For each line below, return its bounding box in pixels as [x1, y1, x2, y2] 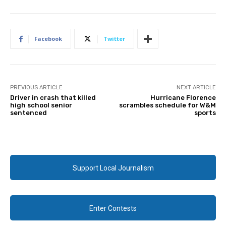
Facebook [34, 35, 62, 43]
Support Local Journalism [72, 164, 154, 173]
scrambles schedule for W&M [119, 101, 216, 109]
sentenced [10, 109, 47, 117]
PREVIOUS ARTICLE [10, 84, 63, 91]
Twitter [103, 35, 125, 43]
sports [194, 109, 216, 117]
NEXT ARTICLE [176, 84, 216, 91]
